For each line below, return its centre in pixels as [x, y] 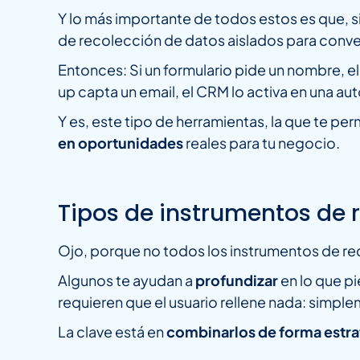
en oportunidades [121, 143]
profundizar [238, 280]
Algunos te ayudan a [127, 280]
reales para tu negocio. [262, 143]
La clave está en [112, 332]
